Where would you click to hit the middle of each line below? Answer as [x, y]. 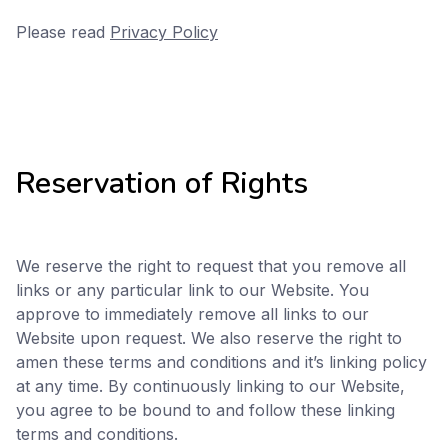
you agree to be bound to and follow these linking [205, 410]
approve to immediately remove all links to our [192, 314]
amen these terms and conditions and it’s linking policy [221, 362]
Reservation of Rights [162, 183]
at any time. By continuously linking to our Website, [210, 386]
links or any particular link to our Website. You [192, 290]
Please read [63, 32]
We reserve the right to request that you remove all [211, 266]
